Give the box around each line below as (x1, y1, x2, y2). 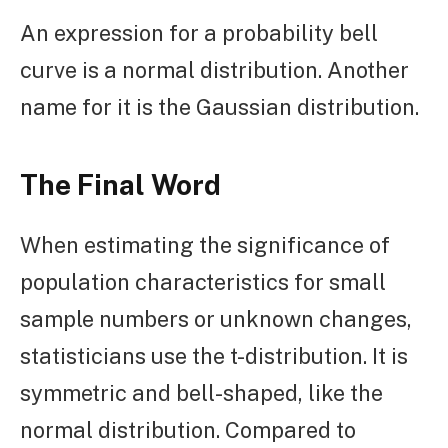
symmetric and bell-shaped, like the (20, 379, 383, 406)
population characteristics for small (20, 268, 386, 295)
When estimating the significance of (20, 231, 390, 258)
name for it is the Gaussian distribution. (20, 93, 419, 120)
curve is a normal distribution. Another (20, 56, 409, 83)
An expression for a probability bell (20, 19, 378, 46)
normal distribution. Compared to (20, 416, 356, 443)
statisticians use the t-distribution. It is (20, 342, 408, 369)
